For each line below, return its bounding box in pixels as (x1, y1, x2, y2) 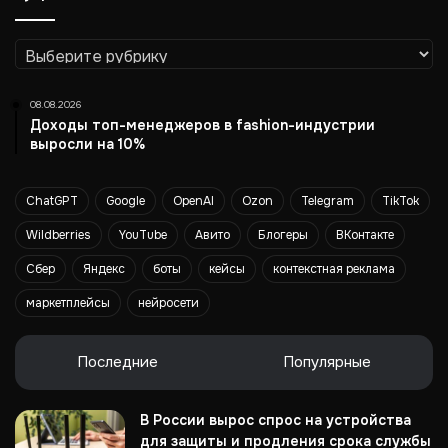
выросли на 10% (30, 135, 145, 154)
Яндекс (83, 261, 125, 278)
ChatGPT (26, 193, 78, 210)
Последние (77, 352, 159, 373)
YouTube (119, 227, 167, 244)
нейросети (138, 295, 199, 312)
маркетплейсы (26, 295, 110, 312)
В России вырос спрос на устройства (140, 411, 411, 430)
